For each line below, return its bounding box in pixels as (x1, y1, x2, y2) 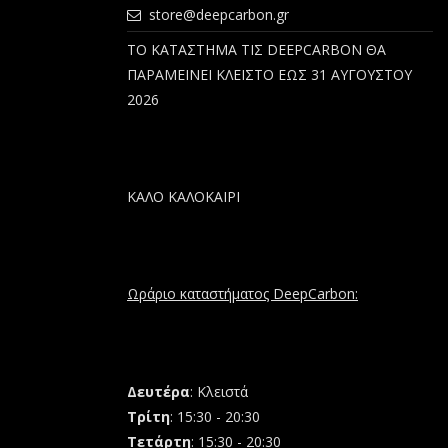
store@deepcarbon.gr (149, 5, 290, 25)
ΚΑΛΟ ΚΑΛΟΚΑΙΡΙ (127, 186, 240, 206)
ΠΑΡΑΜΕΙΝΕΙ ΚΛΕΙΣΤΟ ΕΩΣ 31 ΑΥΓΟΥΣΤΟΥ (127, 64, 412, 84)
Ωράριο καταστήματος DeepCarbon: (127, 284, 358, 304)
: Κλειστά (190, 381, 248, 401)
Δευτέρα (127, 381, 190, 401)
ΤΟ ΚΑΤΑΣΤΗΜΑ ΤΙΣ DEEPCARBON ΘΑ (127, 39, 386, 59)
